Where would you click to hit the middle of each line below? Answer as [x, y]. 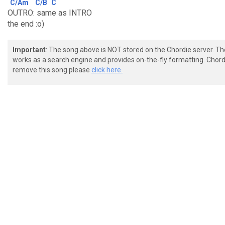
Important [29, 50]
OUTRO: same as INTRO [50, 13]
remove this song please [52, 70]
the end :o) [26, 24]
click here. [107, 70]
